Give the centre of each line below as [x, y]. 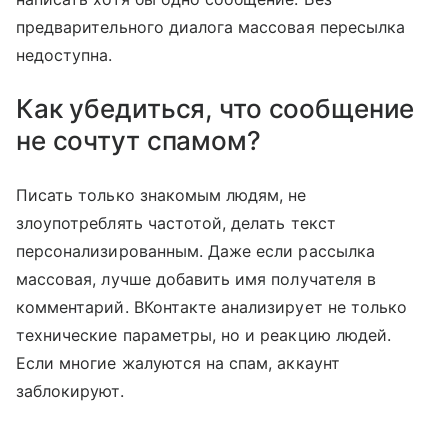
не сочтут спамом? [138, 140]
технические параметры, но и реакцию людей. [204, 334]
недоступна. [64, 54]
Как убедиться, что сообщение [215, 108]
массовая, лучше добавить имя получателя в [196, 278]
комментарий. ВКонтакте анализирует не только [212, 306]
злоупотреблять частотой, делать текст [176, 222]
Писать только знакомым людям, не [161, 194]
